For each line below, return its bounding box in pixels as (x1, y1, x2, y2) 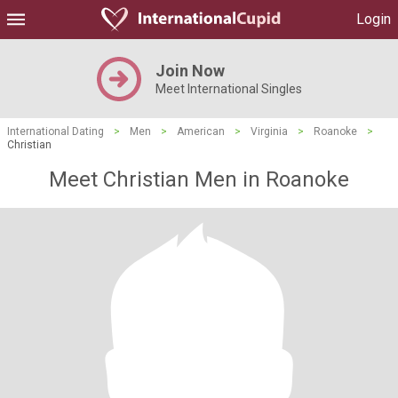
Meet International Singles (155, 82, 302, 96)
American (177, 125, 225, 138)
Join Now (155, 61, 225, 80)
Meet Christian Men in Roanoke (49, 167, 349, 192)
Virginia (251, 125, 288, 138)
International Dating (7, 125, 104, 138)
